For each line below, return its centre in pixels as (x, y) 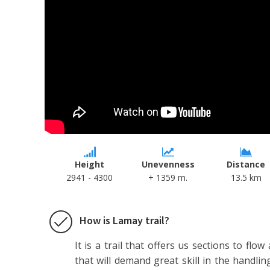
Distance (246, 164)
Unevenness (168, 164)
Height (90, 164)
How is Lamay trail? (124, 220)
